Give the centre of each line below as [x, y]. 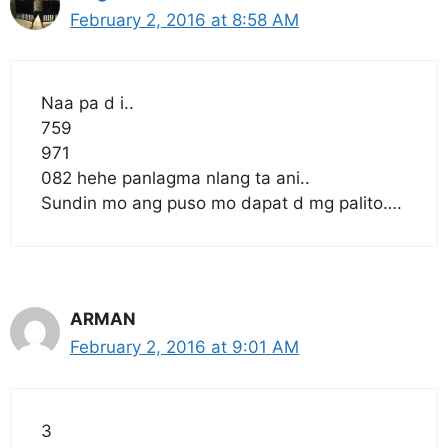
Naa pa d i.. [87, 103]
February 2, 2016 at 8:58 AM [184, 19]
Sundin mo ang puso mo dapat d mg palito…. [221, 203]
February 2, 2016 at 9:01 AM [184, 347]
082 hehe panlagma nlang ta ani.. [175, 178]
